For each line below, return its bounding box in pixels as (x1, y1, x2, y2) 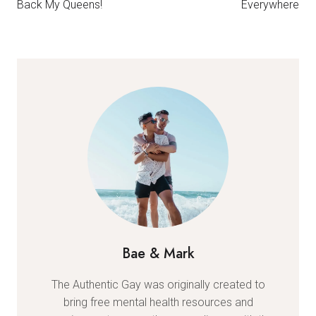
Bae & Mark (121, 243, 195, 264)
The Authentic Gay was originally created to (51, 277, 265, 291)
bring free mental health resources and (63, 295, 253, 309)
